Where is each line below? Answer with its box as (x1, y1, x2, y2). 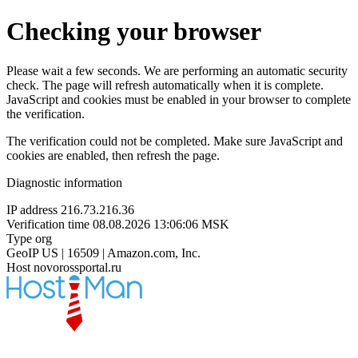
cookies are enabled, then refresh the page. (6, 148, 220, 162)
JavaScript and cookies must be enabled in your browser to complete (6, 92, 351, 106)
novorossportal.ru (34, 260, 121, 274)
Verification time (6, 217, 89, 231)
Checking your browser (6, 17, 261, 46)
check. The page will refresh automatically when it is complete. (6, 78, 324, 92)
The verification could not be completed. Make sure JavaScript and (6, 133, 343, 148)
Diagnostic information (6, 175, 122, 189)
